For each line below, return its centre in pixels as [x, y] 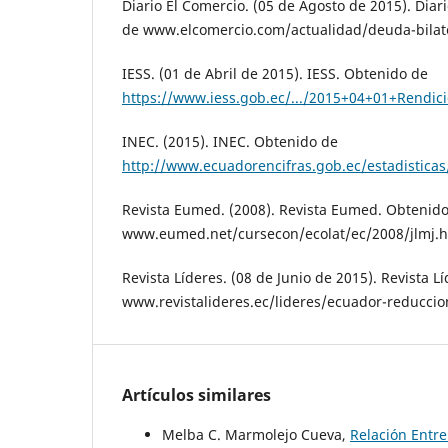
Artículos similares [196, 395]
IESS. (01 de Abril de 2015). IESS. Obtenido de [275, 74]
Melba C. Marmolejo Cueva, [256, 435]
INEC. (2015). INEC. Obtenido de [230, 142]
